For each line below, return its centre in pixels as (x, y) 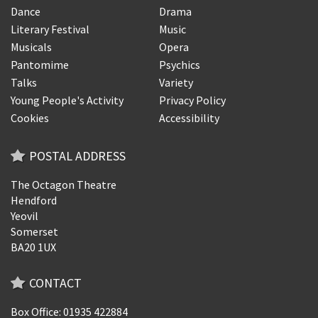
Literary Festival (50, 29)
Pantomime (40, 64)
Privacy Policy (192, 100)
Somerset (34, 231)
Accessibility (189, 117)
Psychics (180, 64)
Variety (176, 82)
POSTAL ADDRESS (77, 155)
